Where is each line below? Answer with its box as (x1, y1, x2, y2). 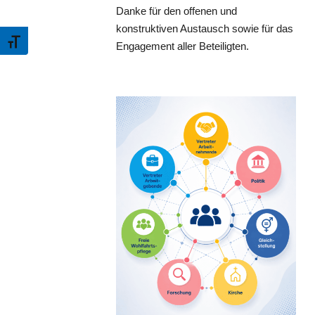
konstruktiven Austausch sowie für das (115, 22, 293, 34)
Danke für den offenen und (115, 4, 237, 17)
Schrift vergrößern (6, 30, 95, 44)
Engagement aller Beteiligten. (115, 39, 249, 52)
